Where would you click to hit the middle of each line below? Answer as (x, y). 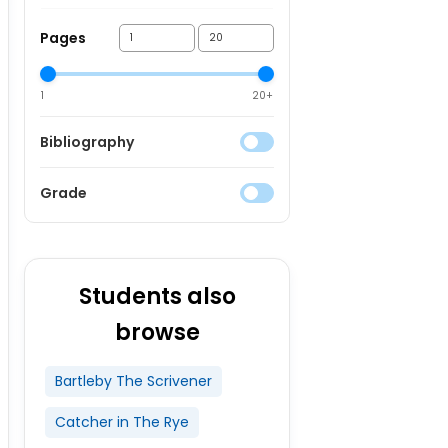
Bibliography (86, 142)
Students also (157, 296)
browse (157, 332)
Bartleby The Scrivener (133, 381)
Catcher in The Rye (121, 422)
